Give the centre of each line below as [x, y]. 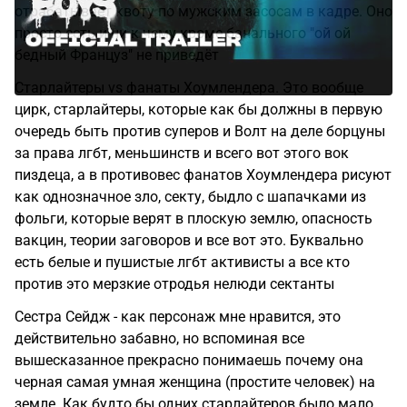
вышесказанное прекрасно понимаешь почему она [189, 360]
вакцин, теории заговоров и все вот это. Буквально [189, 240]
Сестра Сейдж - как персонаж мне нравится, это [178, 317]
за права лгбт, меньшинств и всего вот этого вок [182, 153]
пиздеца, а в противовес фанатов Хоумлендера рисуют [203, 175]
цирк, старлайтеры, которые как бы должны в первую [199, 109]
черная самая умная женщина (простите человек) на [195, 382]
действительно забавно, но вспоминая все [159, 338]
